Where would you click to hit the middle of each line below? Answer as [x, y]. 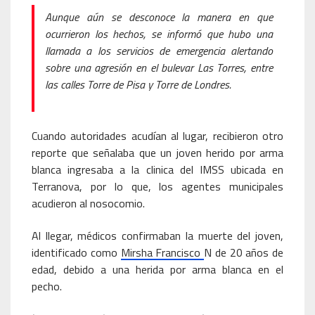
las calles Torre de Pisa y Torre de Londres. [138, 84]
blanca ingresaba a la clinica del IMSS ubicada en [157, 169]
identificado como [76, 252]
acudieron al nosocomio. [88, 203]
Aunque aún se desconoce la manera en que [159, 17]
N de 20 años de [244, 252]
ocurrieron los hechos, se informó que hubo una [159, 34]
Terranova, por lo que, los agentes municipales [157, 186]
